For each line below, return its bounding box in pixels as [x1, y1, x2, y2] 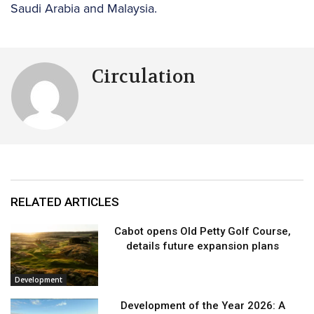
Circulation [92, 64, 196, 88]
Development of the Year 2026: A [120, 299, 285, 312]
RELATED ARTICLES [11, 194, 119, 209]
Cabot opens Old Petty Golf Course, [114, 224, 292, 238]
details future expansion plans [126, 239, 280, 252]
